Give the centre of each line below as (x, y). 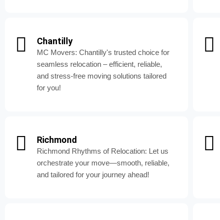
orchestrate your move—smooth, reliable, (103, 163)
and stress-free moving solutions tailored (102, 76)
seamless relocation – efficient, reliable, (99, 64)
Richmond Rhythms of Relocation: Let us (103, 151)
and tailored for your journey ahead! (93, 175)
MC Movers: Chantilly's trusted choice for (103, 53)
